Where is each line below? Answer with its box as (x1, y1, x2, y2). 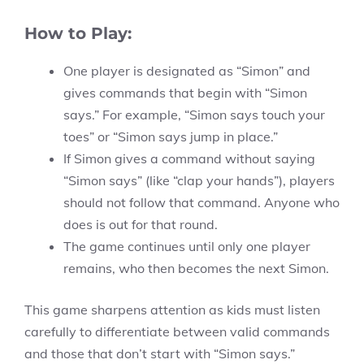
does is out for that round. (63, 216, 218, 232)
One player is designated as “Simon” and (63, 63, 310, 79)
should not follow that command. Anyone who (63, 194, 340, 210)
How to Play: (24, 24, 132, 43)
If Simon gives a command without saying (63, 150, 315, 167)
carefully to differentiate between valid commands (24, 323, 330, 340)
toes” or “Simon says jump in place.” (63, 128, 278, 145)
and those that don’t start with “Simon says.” (24, 345, 295, 362)
